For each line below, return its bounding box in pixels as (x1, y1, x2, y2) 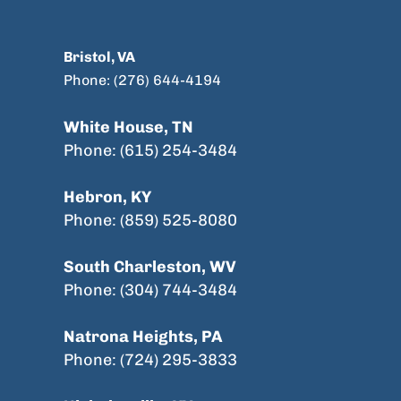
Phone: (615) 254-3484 (64, 141, 237, 160)
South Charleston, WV (64, 257, 236, 277)
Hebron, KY (64, 187, 151, 207)
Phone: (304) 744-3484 (64, 280, 237, 300)
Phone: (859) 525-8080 (64, 210, 237, 230)
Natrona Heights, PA (64, 327, 222, 346)
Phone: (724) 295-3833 (64, 350, 237, 370)
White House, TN (64, 117, 193, 137)
